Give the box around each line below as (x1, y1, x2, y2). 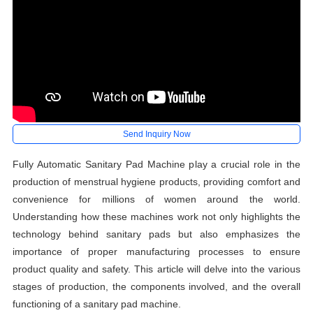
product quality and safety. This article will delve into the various (12, 263, 301, 275)
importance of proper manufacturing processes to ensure (12, 246, 301, 258)
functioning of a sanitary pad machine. (12, 298, 181, 310)
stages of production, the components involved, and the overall (12, 281, 301, 293)
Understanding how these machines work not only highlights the (12, 211, 301, 223)
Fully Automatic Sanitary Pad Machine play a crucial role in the (12, 159, 301, 170)
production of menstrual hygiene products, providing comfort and (12, 176, 301, 188)
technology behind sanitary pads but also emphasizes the (12, 228, 301, 240)
